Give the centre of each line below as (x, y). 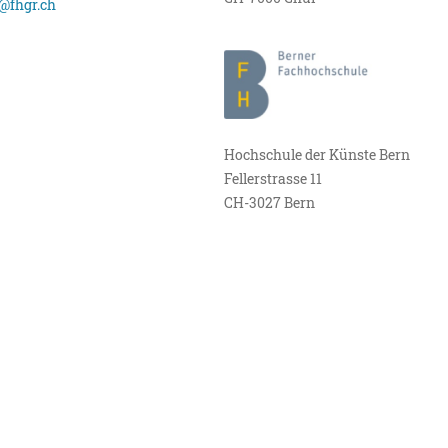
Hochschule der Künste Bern (316, 155)
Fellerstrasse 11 (272, 179)
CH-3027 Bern (269, 203)
